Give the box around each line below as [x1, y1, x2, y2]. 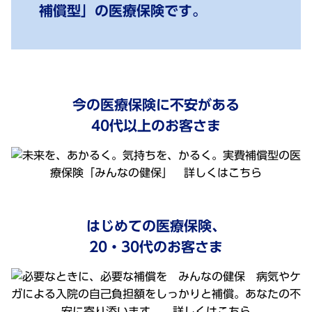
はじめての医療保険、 [86, 219, 226, 233]
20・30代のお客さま [89, 240, 223, 253]
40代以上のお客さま [91, 118, 221, 132]
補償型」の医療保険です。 [39, 3, 206, 17]
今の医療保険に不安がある [72, 97, 240, 111]
